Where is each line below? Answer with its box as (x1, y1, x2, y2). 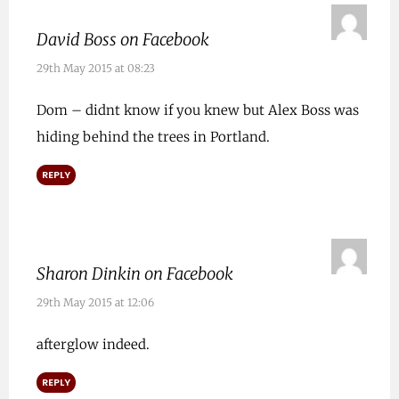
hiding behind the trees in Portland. (36, 128, 270, 146)
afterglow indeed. (36, 336, 150, 354)
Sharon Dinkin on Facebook (36, 264, 233, 285)
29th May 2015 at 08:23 (36, 61, 155, 76)
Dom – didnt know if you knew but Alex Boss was (36, 102, 359, 119)
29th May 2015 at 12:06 (36, 296, 154, 310)
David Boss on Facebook (36, 29, 209, 51)
